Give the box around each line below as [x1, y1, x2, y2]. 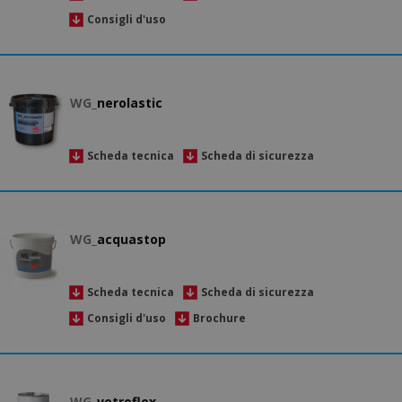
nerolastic [97, 94, 162, 112]
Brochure [193, 310, 246, 326]
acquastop [97, 231, 166, 249]
